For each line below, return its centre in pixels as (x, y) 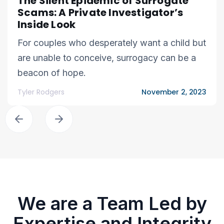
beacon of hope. (52, 73)
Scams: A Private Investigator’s (100, 13)
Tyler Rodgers (41, 92)
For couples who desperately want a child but (112, 43)
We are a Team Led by (112, 204)
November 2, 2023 (174, 92)
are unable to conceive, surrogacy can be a (107, 58)
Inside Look (47, 25)
